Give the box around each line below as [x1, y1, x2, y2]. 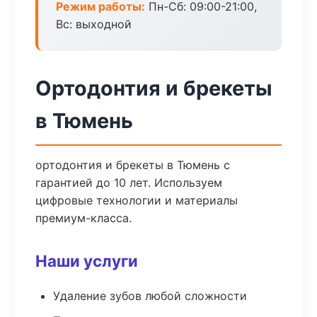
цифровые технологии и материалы [35, 193, 238, 207]
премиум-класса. [35, 211, 132, 225]
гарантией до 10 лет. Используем [35, 175, 222, 190]
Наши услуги [35, 251, 138, 270]
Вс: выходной [56, 17, 132, 31]
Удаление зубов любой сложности [53, 289, 247, 303]
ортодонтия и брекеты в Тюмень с [35, 158, 230, 172]
